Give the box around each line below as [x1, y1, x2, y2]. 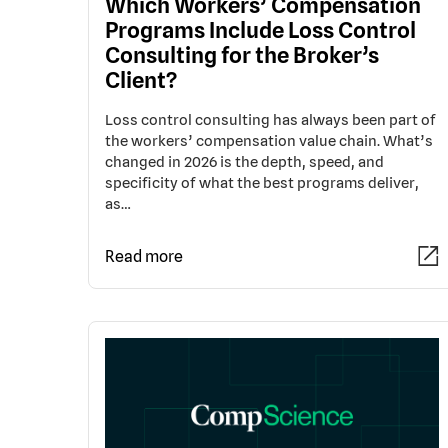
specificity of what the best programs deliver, [105, 174, 419, 191]
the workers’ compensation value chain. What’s [105, 132, 433, 149]
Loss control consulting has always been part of [105, 111, 436, 128]
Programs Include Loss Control [105, 17, 416, 43]
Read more [105, 247, 183, 266]
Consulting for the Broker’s [105, 42, 379, 68]
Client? [105, 67, 177, 93]
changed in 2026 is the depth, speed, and [105, 153, 384, 170]
